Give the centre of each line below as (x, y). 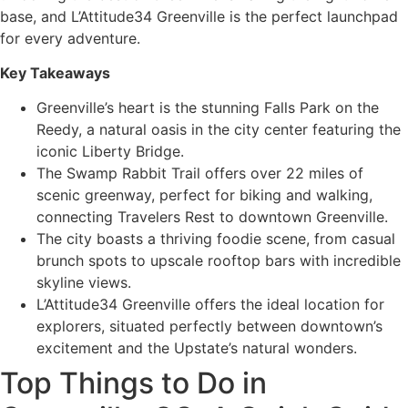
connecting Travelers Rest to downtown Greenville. (212, 217)
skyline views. (84, 283)
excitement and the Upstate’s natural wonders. (197, 348)
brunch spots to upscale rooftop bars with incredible (219, 261)
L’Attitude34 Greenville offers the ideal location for (210, 305)
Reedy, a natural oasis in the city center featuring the (219, 130)
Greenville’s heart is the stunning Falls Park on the (208, 108)
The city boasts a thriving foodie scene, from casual (216, 239)
